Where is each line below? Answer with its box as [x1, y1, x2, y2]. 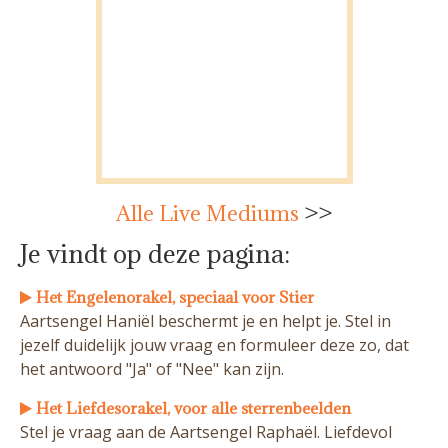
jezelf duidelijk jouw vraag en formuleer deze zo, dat [20, 333, 409, 356]
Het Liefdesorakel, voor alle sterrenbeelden [32, 397, 351, 418]
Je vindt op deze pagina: [20, 236, 290, 270]
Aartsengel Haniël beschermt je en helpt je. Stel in [20, 309, 391, 332]
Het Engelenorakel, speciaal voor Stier [32, 286, 314, 307]
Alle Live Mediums [116, 199, 304, 227]
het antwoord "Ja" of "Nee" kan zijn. [20, 357, 284, 380]
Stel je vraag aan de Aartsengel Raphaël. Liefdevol [20, 420, 392, 443]
